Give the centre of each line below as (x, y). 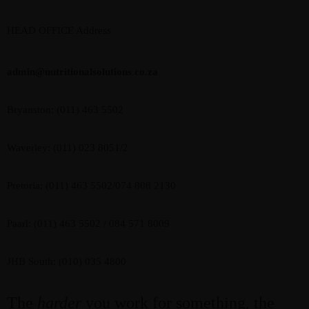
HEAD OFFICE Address (59, 30)
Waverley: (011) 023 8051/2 (68, 148)
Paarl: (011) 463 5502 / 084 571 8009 (88, 223)
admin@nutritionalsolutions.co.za (82, 72)
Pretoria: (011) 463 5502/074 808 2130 (91, 186)
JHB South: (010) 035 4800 (67, 261)
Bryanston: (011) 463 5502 (65, 110)
